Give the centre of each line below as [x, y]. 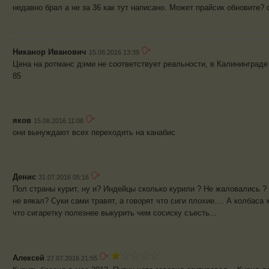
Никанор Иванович [50, 52]
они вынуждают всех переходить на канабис [94, 133]
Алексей [29, 258]
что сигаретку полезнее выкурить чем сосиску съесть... [116, 213]
